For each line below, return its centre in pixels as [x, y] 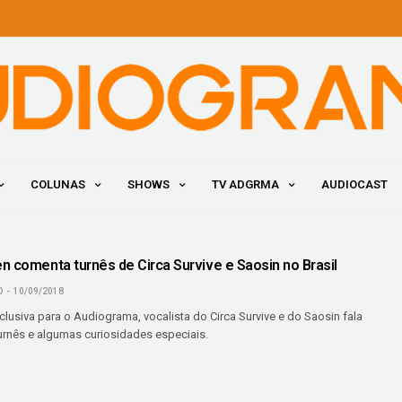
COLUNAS [57, 185]
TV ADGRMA [245, 185]
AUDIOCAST [354, 185]
